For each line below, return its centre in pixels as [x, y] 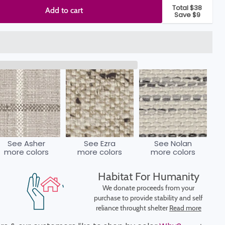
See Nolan [173, 143]
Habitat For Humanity [148, 176]
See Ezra [99, 143]
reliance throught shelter [132, 208]
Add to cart [64, 10]
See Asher [26, 143]
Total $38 [187, 8]
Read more [185, 208]
